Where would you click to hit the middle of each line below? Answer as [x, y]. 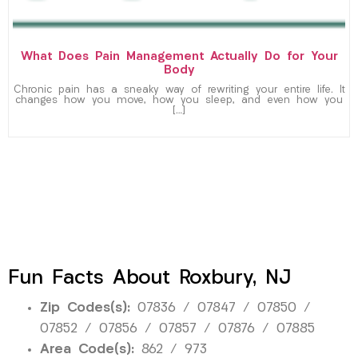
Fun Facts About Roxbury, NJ [149, 278]
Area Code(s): [87, 349]
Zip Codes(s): [85, 308]
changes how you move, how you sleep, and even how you [179, 100]
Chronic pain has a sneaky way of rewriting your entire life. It [179, 90]
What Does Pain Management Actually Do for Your [179, 57]
